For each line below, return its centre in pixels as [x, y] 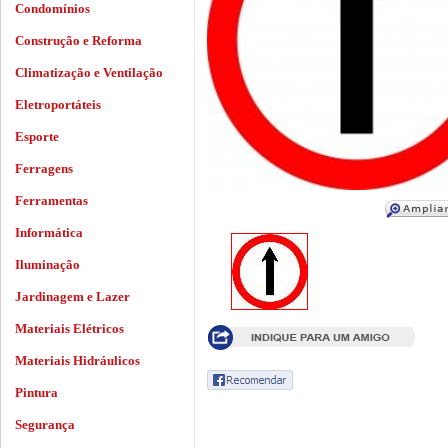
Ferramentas [51, 200]
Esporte [37, 136]
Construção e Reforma [78, 40]
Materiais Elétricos [69, 328]
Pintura [36, 392]
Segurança [45, 424]
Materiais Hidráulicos [77, 360]
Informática [49, 232]
